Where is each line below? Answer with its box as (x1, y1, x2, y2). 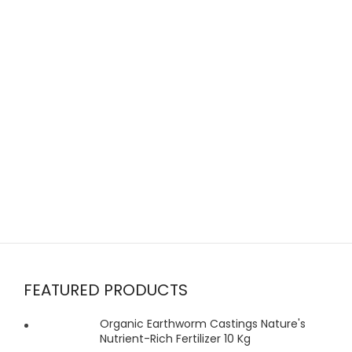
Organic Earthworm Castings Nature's (100, 315, 306, 332)
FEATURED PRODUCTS (24, 278, 189, 301)
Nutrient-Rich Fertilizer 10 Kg (100, 330, 251, 346)
